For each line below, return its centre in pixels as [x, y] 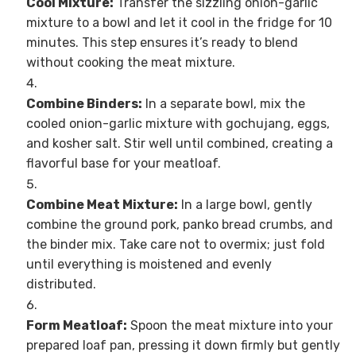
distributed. [61, 284]
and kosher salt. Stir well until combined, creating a [179, 144]
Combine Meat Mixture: [102, 205]
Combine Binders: [84, 104]
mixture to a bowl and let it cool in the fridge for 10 [179, 23]
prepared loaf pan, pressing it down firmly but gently [183, 346]
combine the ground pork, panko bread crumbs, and [179, 225]
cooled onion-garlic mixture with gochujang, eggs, [178, 124]
